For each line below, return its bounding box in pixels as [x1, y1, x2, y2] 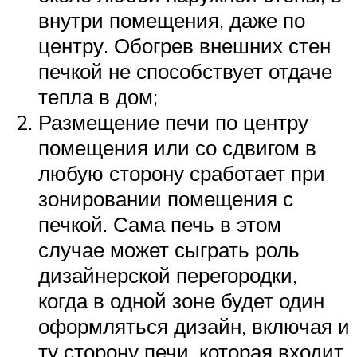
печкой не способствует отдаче [38, 58, 332, 84]
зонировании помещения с [38, 186, 293, 212]
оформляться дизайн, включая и [38, 313, 350, 339]
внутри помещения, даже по [38, 7, 305, 33]
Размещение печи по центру [38, 109, 308, 135]
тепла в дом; [38, 84, 158, 110]
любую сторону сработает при [38, 160, 325, 186]
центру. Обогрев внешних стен [38, 33, 331, 59]
